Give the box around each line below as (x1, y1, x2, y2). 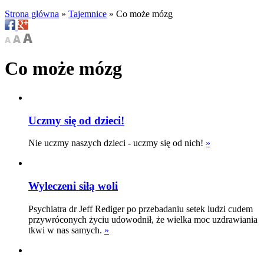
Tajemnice (68, 9, 107, 19)
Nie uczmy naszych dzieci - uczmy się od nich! (28, 138, 206, 148)
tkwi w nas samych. (28, 225, 104, 235)
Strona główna (5, 9, 59, 19)
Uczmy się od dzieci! (28, 114, 124, 127)
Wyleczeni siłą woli (28, 180, 118, 193)
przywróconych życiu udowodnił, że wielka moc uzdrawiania (28, 214, 258, 225)
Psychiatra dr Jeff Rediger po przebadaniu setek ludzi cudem (28, 203, 253, 214)
